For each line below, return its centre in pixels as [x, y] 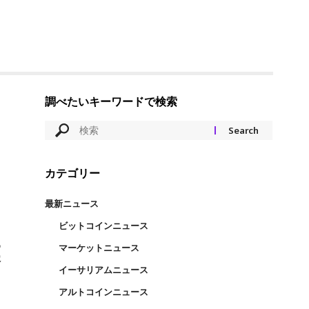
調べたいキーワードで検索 [111, 101]
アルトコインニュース [103, 292]
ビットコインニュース [103, 226]
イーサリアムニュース [103, 270]
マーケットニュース [99, 248]
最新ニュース [71, 203]
